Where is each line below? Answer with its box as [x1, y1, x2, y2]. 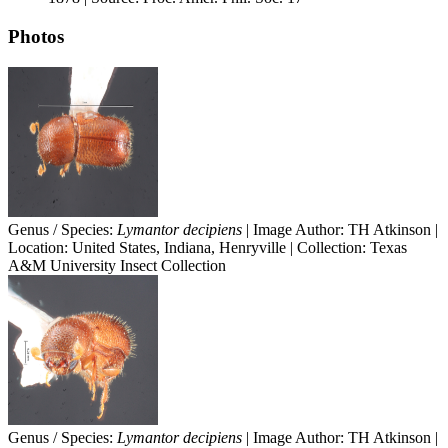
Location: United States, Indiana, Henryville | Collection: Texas [8, 238, 407, 256]
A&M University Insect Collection [8, 256, 226, 274]
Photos [8, 25, 64, 47]
